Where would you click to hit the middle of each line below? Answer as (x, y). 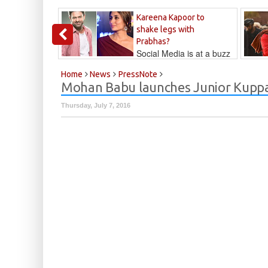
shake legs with (165, 30)
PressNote (138, 74)
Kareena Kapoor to (170, 18)
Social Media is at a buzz (183, 54)
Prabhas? (153, 42)
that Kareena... (90, 66)
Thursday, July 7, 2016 (96, 106)
